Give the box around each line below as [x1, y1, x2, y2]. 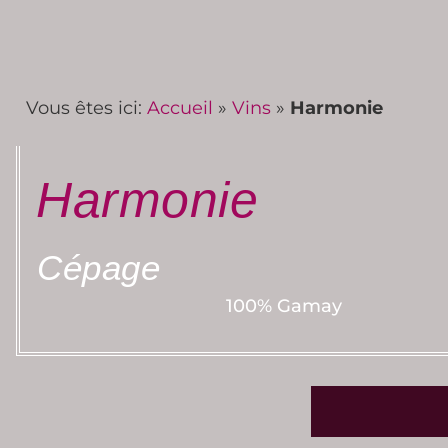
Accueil [147, 96, 213, 119]
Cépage [37, 248, 160, 287]
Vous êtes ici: [26, 96, 147, 119]
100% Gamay [226, 295, 342, 317]
